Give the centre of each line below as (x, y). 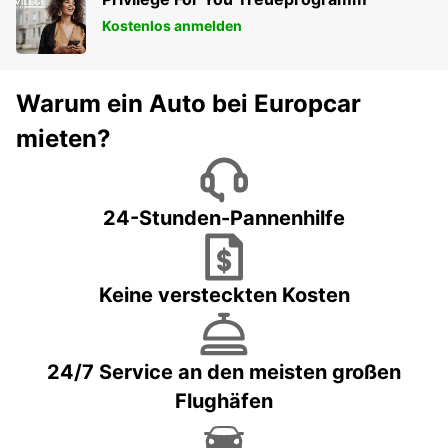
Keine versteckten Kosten (224, 295)
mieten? (63, 139)
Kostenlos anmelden (172, 26)
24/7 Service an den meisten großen (224, 372)
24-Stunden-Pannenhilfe (224, 218)
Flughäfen (224, 401)
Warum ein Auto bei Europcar (188, 104)
